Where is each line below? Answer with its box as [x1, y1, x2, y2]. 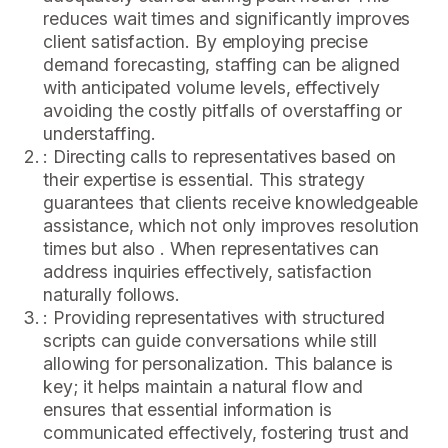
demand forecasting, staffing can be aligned [43, 53, 400, 75]
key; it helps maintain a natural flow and [43, 375, 363, 397]
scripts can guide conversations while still [43, 329, 377, 351]
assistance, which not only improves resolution [43, 214, 420, 236]
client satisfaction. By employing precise [43, 30, 368, 52]
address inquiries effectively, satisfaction [43, 260, 372, 282]
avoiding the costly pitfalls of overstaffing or [43, 99, 402, 121]
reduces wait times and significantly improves [43, 7, 411, 29]
